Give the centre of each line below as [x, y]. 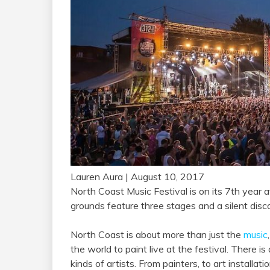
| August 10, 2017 [164, 177]
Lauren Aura [97, 177]
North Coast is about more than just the [157, 235]
